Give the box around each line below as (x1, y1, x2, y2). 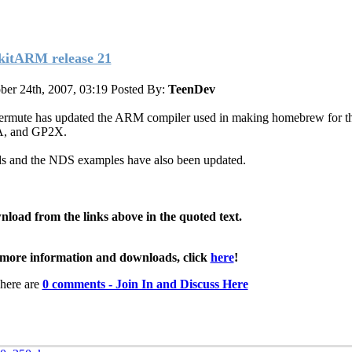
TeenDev (167, 82, 215, 96)
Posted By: (110, 82, 168, 96)
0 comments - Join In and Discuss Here (42, 277, 248, 291)
